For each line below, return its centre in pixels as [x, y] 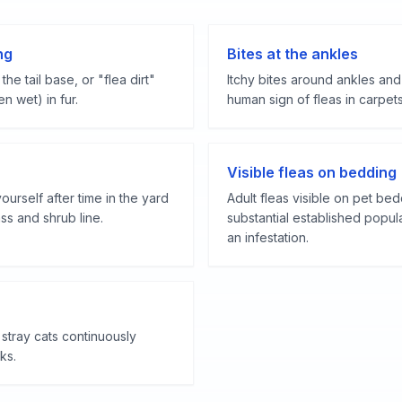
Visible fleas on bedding [312, 172]
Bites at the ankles [293, 54]
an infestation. [268, 237]
